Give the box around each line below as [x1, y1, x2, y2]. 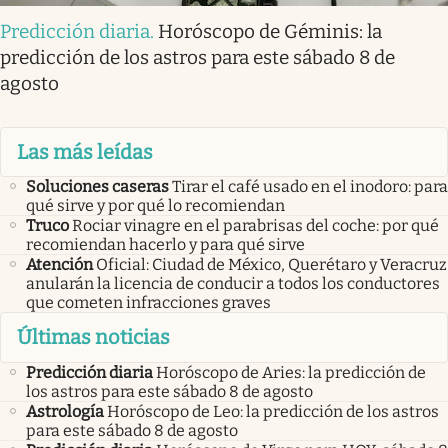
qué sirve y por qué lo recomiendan [26, 196, 285, 216]
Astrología [26, 401, 104, 421]
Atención [26, 255, 93, 275]
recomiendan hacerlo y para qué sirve [26, 235, 305, 255]
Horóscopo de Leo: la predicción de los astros [107, 401, 439, 421]
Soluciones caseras [26, 177, 169, 197]
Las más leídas [17, 139, 153, 164]
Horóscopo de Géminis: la [158, 19, 382, 43]
